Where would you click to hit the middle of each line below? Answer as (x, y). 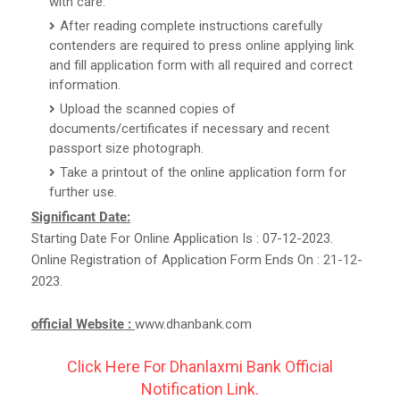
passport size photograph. (126, 148)
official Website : (83, 324)
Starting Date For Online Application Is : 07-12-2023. (182, 238)
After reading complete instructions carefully (191, 25)
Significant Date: (81, 217)
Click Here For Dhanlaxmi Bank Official (200, 366)
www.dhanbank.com (193, 324)
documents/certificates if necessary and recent (189, 128)
